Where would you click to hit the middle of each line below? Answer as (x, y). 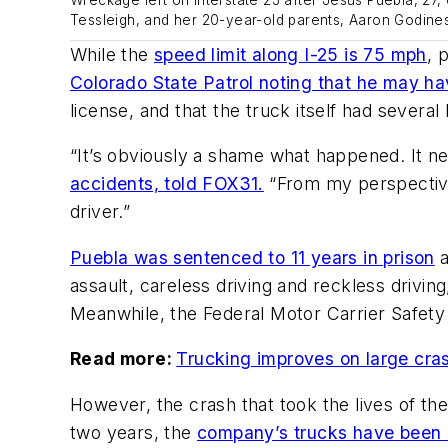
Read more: (123, 359)
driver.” (100, 212)
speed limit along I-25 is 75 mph (290, 54)
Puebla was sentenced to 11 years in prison (252, 257)
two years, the (134, 433)
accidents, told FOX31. (167, 184)
